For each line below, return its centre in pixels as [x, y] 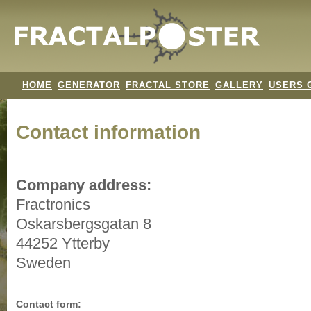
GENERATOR [89, 85]
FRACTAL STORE [168, 85]
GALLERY [239, 85]
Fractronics [53, 204]
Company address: [84, 185]
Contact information [108, 132]
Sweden [43, 262]
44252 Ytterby [63, 243]
